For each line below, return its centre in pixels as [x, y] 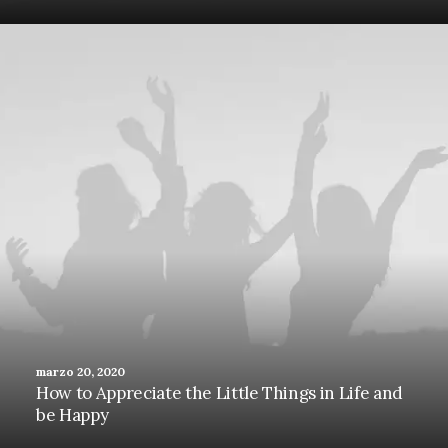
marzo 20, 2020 [80, 371]
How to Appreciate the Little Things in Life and [220, 393]
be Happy [72, 415]
